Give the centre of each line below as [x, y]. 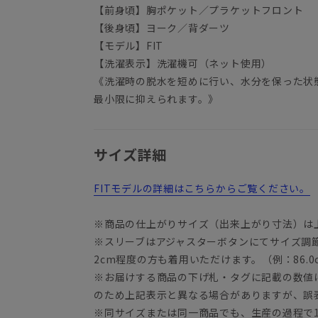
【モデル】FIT [129, 46]
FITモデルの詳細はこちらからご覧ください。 [202, 188]
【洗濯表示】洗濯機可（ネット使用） [183, 64]
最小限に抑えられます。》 [157, 99]
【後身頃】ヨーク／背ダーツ [162, 28]
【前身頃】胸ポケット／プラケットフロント [199, 10]
